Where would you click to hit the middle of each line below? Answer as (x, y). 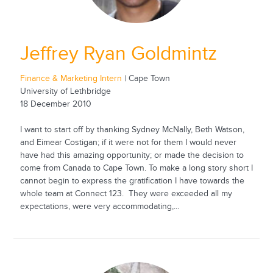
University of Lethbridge (65, 92)
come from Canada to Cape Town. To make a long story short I (136, 168)
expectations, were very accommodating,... (99, 207)
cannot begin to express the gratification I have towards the (132, 181)
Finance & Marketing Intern (71, 79)
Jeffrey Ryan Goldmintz (118, 54)
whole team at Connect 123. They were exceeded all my (126, 194)
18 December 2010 (55, 105)
